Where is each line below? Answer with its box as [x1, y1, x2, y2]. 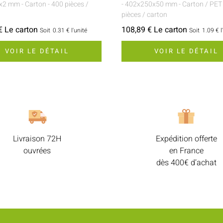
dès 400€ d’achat [156, 156, 217, 169]
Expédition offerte [155, 132, 217, 145]
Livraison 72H [12, 132, 61, 145]
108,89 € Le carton [121, 23, 187, 36]
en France [169, 144, 204, 157]
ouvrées [23, 144, 51, 157]
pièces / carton [121, 9, 167, 20]
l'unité [71, 25, 87, 35]
